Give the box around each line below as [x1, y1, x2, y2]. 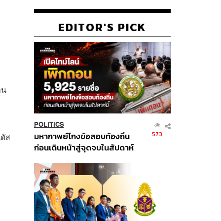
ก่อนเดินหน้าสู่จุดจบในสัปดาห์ [34, 141, 134, 154]
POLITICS [34, 120, 64, 128]
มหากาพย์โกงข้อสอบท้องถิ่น [34, 130, 130, 143]
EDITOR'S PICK [58, 18, 147, 36]
